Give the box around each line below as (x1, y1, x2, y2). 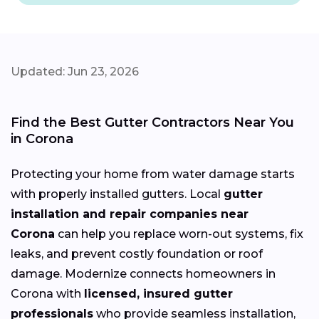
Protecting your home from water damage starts (11, 167, 295, 182)
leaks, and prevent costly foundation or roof (11, 247, 263, 261)
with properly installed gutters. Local (11, 187, 224, 202)
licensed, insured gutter (84, 287, 233, 301)
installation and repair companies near (11, 207, 249, 221)
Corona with (11, 287, 84, 301)
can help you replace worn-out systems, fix (55, 227, 303, 241)
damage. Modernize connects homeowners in (11, 267, 276, 281)
